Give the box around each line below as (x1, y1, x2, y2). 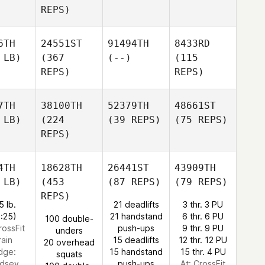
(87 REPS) (108, 176, 161, 188)
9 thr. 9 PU (182, 223, 224, 233)
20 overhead (44, 237, 95, 247)
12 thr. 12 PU (179, 235, 227, 245)
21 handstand (109, 211, 163, 221)
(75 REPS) (174, 114, 228, 125)
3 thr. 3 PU (183, 199, 223, 209)
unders (56, 225, 83, 235)
